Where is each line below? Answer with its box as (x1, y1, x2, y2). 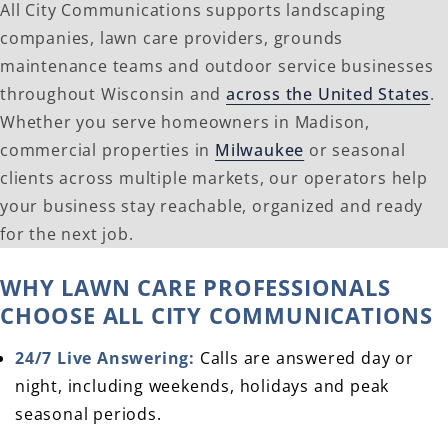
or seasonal (304, 139, 406, 162)
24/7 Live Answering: (15, 347, 195, 370)
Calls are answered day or (195, 347, 414, 370)
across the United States (226, 83, 431, 106)
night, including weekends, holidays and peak (15, 375, 390, 398)
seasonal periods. (15, 403, 162, 426)
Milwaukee (215, 139, 305, 162)
